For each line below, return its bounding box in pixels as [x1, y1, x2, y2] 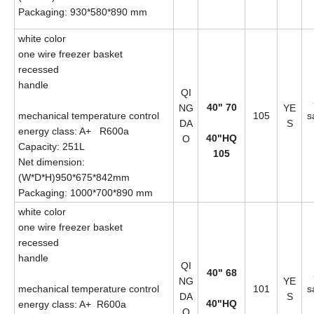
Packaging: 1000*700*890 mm [18, 186, 156, 198]
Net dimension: [18, 156, 85, 168]
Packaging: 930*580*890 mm [18, 6, 150, 18]
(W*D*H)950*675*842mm [18, 171, 130, 183]
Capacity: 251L [18, 140, 85, 152]
